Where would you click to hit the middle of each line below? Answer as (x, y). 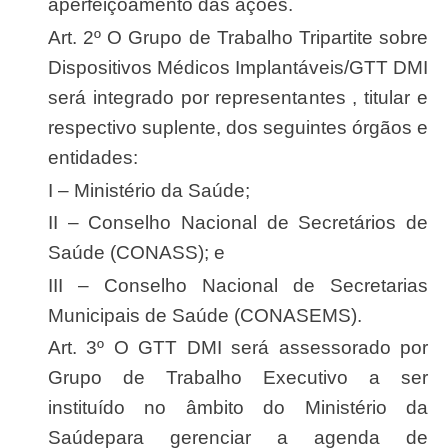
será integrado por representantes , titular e (238, 97)
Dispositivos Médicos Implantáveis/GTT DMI (238, 67)
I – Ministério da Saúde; (151, 190)
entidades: (93, 157)
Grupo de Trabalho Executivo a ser (238, 377)
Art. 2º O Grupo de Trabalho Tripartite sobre (54, 37)
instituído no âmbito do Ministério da (238, 407)
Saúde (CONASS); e (136, 252)
